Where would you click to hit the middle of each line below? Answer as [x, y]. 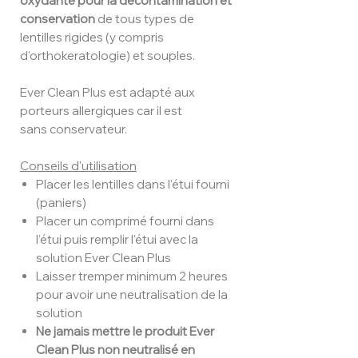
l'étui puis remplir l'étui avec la [117, 240]
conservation [58, 19]
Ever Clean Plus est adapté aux [107, 93]
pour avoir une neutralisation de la [132, 295]
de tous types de [145, 19]
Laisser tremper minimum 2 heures [132, 276]
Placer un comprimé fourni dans [125, 221]
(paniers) [61, 203]
